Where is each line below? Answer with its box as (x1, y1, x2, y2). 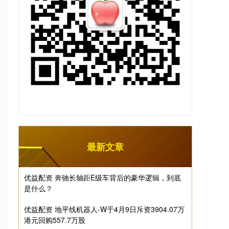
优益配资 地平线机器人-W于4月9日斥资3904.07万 (24, 204, 185, 214)
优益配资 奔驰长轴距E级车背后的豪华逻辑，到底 (24, 172, 181, 182)
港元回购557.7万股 (24, 215, 85, 225)
